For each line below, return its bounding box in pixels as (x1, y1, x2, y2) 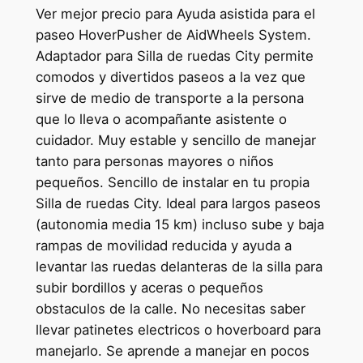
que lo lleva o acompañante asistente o (35, 111, 287, 128)
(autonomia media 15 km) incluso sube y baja (35, 216, 324, 233)
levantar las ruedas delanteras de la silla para (35, 258, 322, 275)
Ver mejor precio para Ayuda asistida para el (35, 6, 315, 23)
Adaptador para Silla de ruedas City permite (35, 48, 314, 65)
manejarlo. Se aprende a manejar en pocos (35, 343, 310, 360)
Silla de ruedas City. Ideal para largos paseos (35, 195, 321, 212)
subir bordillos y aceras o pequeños (35, 280, 263, 297)
